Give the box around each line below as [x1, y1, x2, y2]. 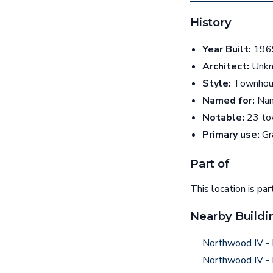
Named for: [202, 94, 255, 108]
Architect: [202, 60, 249, 74]
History [190, 15, 232, 30]
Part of [190, 157, 230, 171]
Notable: [202, 111, 244, 125]
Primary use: [202, 128, 260, 142]
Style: [202, 77, 231, 91]
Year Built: [202, 43, 251, 57]
